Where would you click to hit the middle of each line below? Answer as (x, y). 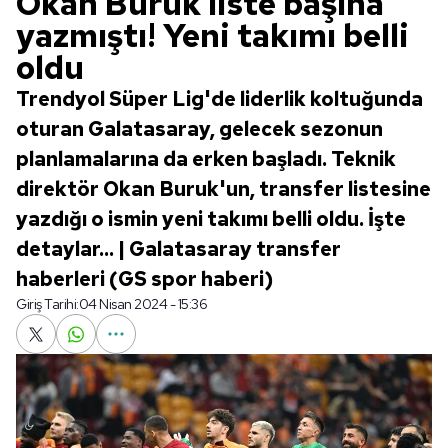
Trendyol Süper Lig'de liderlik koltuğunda (219, 99)
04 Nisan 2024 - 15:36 (142, 304)
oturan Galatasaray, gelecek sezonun (199, 129)
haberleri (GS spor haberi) (144, 279)
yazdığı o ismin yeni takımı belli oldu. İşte (211, 219)
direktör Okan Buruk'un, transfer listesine (223, 189)
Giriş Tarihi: (47, 304)
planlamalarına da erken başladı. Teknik (206, 159)
